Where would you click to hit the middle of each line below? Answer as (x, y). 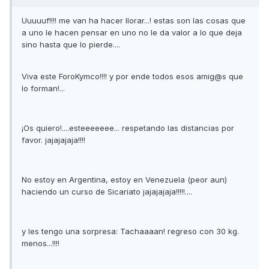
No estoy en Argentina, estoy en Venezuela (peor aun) (124, 180)
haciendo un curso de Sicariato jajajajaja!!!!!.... (107, 192)
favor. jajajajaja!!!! (53, 140)
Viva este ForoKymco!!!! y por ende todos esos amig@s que (132, 77)
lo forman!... (43, 89)
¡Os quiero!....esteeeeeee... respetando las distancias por (128, 128)
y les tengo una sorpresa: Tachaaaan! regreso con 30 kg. (130, 231)
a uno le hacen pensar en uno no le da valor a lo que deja (132, 33)
